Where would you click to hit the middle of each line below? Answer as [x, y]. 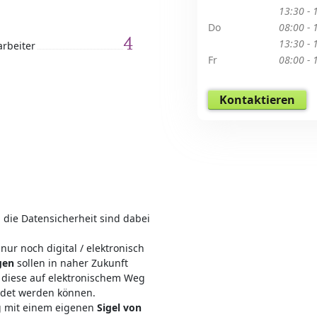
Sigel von [119, 307]
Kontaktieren [257, 99]
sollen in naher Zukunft [71, 263]
